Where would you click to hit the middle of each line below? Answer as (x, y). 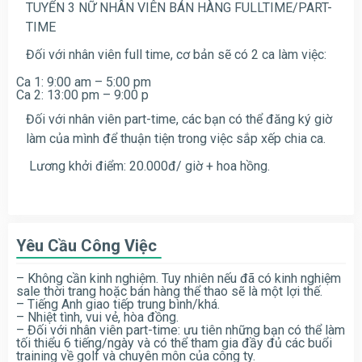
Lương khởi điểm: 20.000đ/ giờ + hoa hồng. (148, 166)
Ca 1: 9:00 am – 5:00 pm (84, 82)
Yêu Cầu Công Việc (86, 245)
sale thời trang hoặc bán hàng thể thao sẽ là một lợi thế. (169, 291)
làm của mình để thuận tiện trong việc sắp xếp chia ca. (176, 138)
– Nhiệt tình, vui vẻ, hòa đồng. (97, 317)
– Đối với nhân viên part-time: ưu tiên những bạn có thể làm (181, 330)
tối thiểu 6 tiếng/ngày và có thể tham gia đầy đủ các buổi (174, 343)
